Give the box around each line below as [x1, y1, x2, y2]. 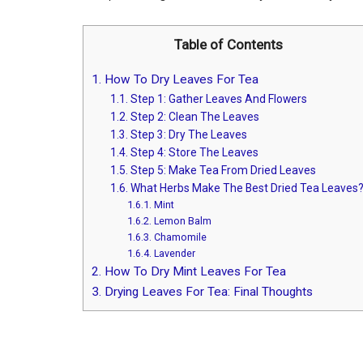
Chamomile [151, 231, 207, 244]
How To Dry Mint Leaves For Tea [101, 264, 286, 280]
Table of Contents [173, 36, 283, 53]
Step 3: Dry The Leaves [128, 128, 248, 142]
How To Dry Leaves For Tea [101, 72, 258, 88]
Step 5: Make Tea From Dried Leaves [128, 164, 317, 177]
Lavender [151, 247, 195, 260]
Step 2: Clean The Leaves [128, 110, 260, 124]
